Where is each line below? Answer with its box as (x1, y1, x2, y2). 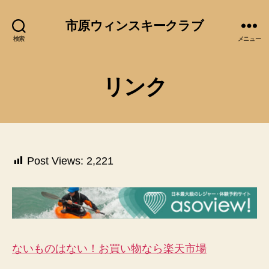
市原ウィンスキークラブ (65, 18, 204, 32)
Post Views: (27, 155, 83, 167)
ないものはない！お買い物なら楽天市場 (12, 243, 207, 255)
